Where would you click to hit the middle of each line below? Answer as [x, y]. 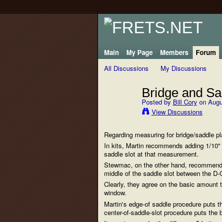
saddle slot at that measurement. [151, 154]
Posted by [157, 102]
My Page [139, 52]
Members [174, 52]
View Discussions [177, 111]
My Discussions [184, 68]
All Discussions [126, 68]
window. [115, 193]
